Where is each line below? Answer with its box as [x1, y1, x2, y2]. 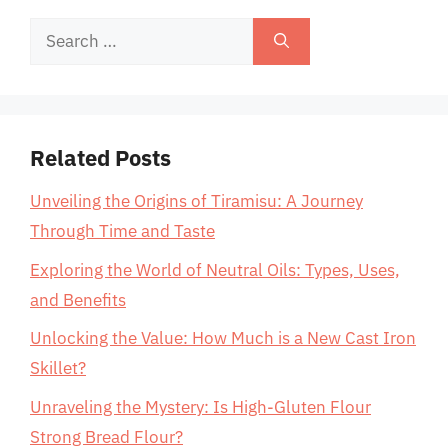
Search [29, 21, 82, 43]
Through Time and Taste [30, 220, 215, 242]
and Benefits [30, 288, 126, 311]
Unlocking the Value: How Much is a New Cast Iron [30, 327, 416, 349]
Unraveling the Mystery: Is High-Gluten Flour [30, 395, 371, 418]
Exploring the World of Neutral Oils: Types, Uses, [30, 258, 400, 281]
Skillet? [30, 357, 86, 379]
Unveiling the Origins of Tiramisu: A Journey [30, 190, 363, 212]
